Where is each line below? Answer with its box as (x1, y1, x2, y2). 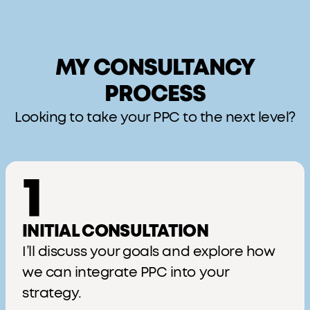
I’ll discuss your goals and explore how (22, 245, 275, 259)
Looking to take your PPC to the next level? (15, 111, 295, 125)
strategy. (22, 286, 82, 300)
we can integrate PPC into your (22, 266, 229, 280)
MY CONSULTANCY (55, 57, 255, 79)
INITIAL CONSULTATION (22, 224, 208, 240)
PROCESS (104, 83, 206, 105)
